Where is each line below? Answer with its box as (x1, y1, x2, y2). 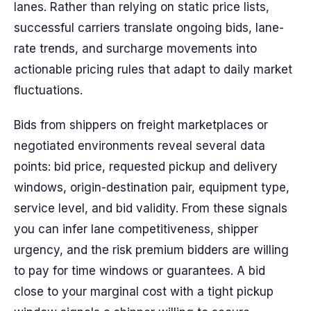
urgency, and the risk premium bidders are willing (14, 243, 289, 257)
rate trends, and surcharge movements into (14, 42, 257, 56)
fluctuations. (14, 83, 83, 97)
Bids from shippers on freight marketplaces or (14, 118, 268, 132)
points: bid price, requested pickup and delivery (14, 160, 278, 174)
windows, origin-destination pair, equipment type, (14, 180, 289, 194)
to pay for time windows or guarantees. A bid (14, 264, 265, 278)
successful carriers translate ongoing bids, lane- (14, 21, 284, 35)
